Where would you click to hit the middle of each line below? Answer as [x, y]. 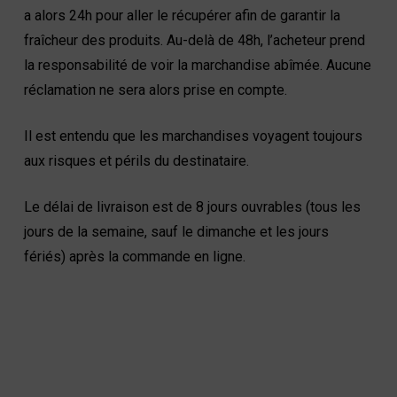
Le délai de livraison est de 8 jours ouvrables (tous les [192, 207]
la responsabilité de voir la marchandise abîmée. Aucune [197, 65]
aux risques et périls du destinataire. [136, 161]
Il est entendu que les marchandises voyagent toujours [193, 136]
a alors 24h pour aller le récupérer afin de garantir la [182, 16]
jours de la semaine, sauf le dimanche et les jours [176, 232]
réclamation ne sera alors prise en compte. [155, 90]
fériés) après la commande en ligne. [134, 257]
